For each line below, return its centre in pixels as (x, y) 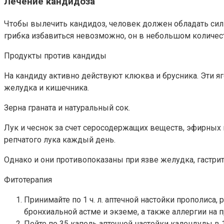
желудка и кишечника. (46, 87)
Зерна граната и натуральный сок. (67, 107)
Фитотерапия (28, 179)
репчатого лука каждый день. (60, 139)
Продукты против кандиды (55, 55)
